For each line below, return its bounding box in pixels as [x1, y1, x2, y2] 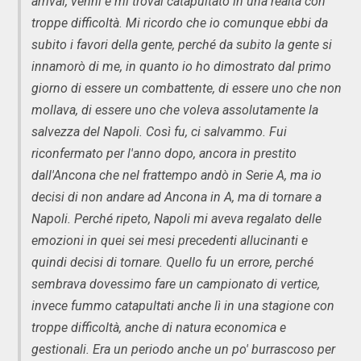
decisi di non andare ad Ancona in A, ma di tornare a [31, 189, 322, 205]
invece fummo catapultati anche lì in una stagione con [31, 297, 334, 313]
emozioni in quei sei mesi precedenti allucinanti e [31, 232, 308, 248]
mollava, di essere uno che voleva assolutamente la [31, 102, 318, 118]
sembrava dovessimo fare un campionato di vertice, [31, 276, 320, 292]
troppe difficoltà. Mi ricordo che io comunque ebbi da [31, 15, 328, 31]
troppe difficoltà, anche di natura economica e [31, 319, 286, 335]
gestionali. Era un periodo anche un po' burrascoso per [31, 341, 335, 357]
